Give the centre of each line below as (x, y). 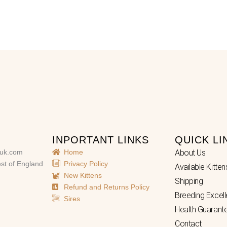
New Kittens (83, 175)
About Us (190, 153)
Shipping (189, 181)
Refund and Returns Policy (106, 187)
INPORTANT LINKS (101, 140)
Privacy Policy (86, 163)
